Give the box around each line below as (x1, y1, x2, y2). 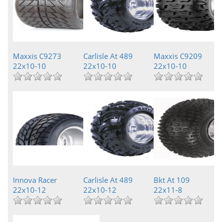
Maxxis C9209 (153, 51, 202, 61)
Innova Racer (13, 175, 57, 185)
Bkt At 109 (153, 175, 190, 185)
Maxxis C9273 (13, 51, 61, 61)
